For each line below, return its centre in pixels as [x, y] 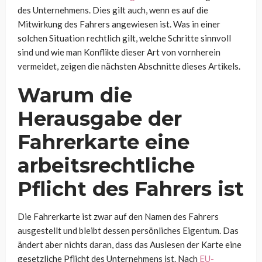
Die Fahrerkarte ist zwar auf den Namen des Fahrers [118, 216]
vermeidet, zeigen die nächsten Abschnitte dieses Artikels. [129, 66]
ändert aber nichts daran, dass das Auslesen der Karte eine [130, 244]
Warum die [75, 95]
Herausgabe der [100, 118]
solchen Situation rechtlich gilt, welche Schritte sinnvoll [124, 38]
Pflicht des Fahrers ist [131, 189]
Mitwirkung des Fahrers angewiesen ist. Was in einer [119, 24]
